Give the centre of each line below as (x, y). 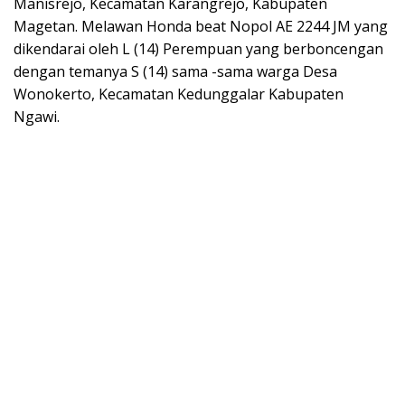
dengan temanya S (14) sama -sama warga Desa (175, 72)
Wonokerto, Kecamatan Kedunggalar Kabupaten (179, 94)
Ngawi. (37, 117)
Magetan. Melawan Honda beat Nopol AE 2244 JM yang (201, 27)
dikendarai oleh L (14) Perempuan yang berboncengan (198, 49)
